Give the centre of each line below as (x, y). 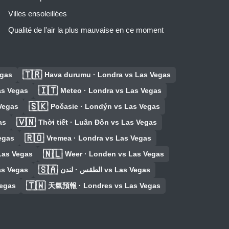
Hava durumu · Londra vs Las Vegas (107, 75)
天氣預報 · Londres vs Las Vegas (104, 186)
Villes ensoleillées (38, 14)
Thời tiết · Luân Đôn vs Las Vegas (98, 122)
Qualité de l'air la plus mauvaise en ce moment (86, 30)
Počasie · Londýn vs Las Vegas (105, 107)
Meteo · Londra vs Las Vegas (111, 91)
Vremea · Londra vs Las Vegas (99, 138)
